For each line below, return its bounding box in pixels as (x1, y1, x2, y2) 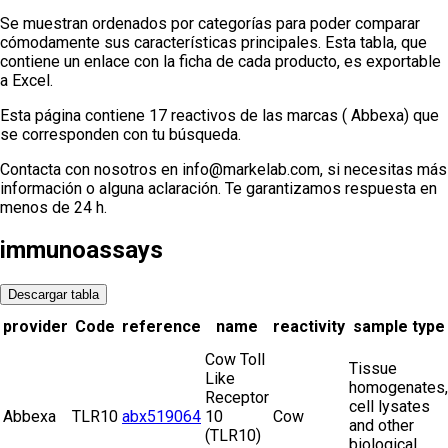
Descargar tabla (8, 287, 99, 303)
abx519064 (122, 407, 201, 427)
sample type (352, 317, 445, 337)
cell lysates (349, 397, 430, 417)
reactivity (273, 317, 345, 337)
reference (122, 317, 201, 337)
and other (349, 416, 414, 436)
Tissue (349, 359, 397, 379)
